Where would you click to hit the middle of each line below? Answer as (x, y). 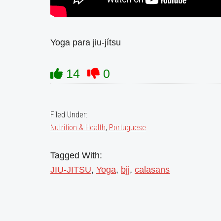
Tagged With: (76, 156)
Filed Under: (69, 115)
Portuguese (128, 128)
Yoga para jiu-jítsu (86, 43)
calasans (152, 170)
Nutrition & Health (78, 128)
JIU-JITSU (71, 170)
